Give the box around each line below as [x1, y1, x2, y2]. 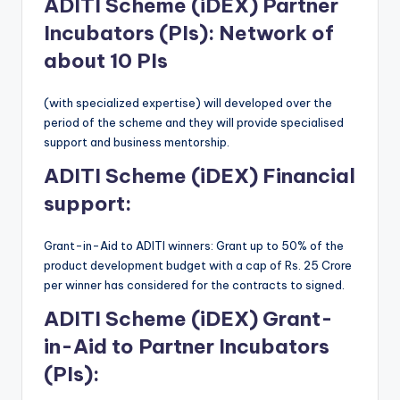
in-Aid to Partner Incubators [44, 334, 329, 360]
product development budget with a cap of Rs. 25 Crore [44, 258, 352, 273]
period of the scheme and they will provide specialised [44, 115, 344, 130]
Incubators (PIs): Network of [44, 21, 334, 46]
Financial [262, 163, 355, 189]
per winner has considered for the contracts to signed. [44, 278, 345, 293]
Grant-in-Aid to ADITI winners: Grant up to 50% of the [44, 238, 344, 254]
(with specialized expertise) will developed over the [44, 96, 332, 111]
